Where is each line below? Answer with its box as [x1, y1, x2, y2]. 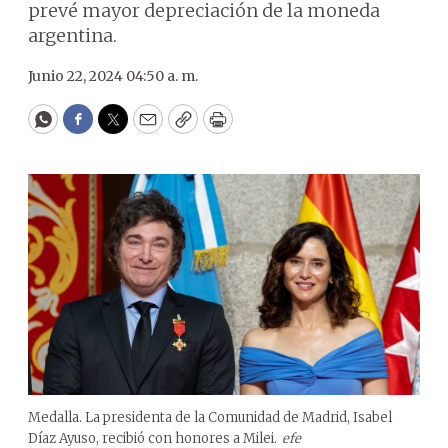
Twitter [111, 116, 179, 140]
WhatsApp [41, 116, 136, 140]
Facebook [76, 116, 161, 140]
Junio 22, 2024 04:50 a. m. [28, 67, 198, 85]
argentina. [28, 24, 117, 47]
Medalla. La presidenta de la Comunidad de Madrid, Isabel [28, 408, 392, 426]
